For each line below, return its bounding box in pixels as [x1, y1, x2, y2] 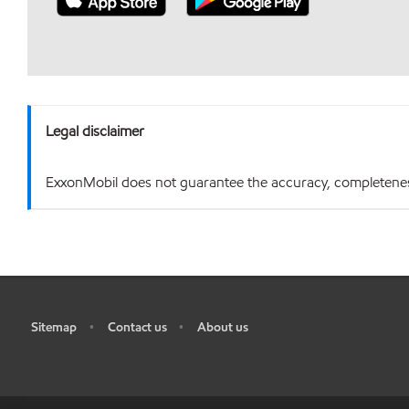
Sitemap [31, 319, 77, 336]
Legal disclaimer [46, 121, 144, 141]
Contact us [107, 319, 167, 336]
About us [197, 319, 248, 336]
